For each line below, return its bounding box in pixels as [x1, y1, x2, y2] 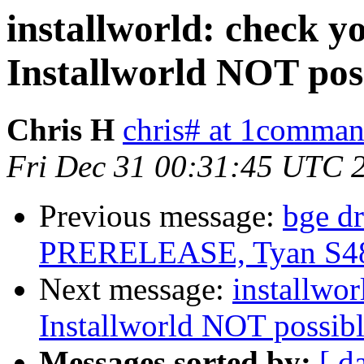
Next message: [39, 271, 232, 307]
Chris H [6, 112, 115, 148]
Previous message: [39, 198, 283, 234]
